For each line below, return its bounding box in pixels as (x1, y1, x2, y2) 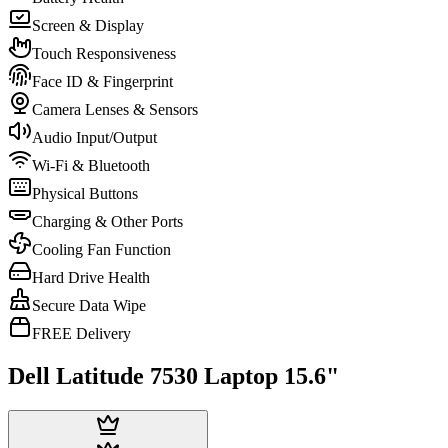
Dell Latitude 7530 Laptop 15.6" (8, 362, 339, 389)
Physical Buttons (32, 185, 138, 202)
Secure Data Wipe (32, 297, 146, 314)
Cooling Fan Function (32, 241, 171, 258)
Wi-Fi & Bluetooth (32, 157, 150, 174)
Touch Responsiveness (32, 45, 176, 62)
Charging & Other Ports (32, 213, 183, 230)
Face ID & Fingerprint (32, 73, 173, 90)
